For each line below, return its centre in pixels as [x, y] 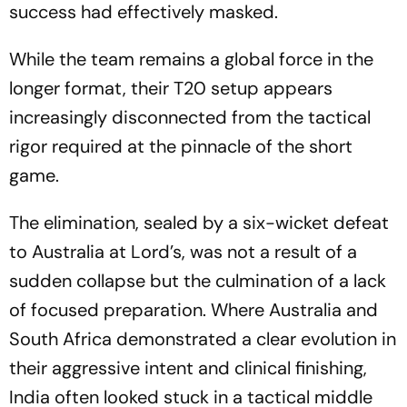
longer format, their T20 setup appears [171, 88]
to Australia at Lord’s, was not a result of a [183, 252]
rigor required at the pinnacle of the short [181, 146]
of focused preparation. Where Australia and [194, 310]
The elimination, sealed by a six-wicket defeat [199, 223]
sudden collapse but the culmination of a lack [198, 281]
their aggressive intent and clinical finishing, [188, 368]
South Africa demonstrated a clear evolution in [203, 339]
